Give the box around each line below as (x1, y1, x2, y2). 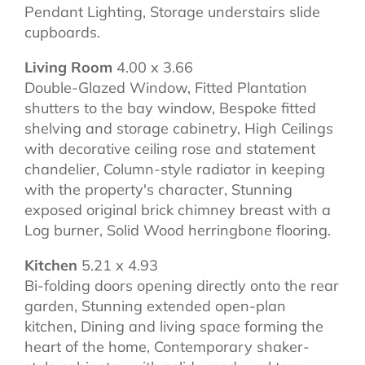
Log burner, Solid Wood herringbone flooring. (24, 220, 331, 240)
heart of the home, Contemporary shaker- (24, 336, 310, 356)
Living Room (24, 57, 112, 77)
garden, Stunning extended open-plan (24, 296, 286, 315)
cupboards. (24, 22, 100, 42)
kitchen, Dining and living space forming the (24, 316, 323, 336)
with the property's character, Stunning (24, 179, 292, 199)
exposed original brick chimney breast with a (24, 200, 331, 219)
